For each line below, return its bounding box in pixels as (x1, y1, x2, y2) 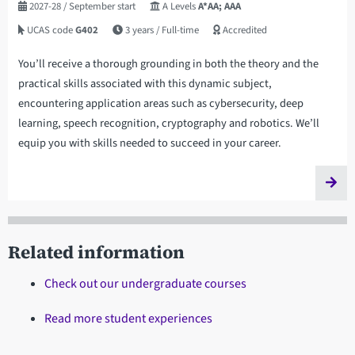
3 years (124, 23, 154, 38)
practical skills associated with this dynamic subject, (17, 75, 272, 93)
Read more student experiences (44, 310, 212, 328)
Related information (8, 240, 185, 265)
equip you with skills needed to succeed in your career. (17, 135, 281, 152)
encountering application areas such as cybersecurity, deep (17, 95, 303, 113)
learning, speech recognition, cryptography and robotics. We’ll (17, 115, 319, 132)
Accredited (220, 23, 268, 38)
